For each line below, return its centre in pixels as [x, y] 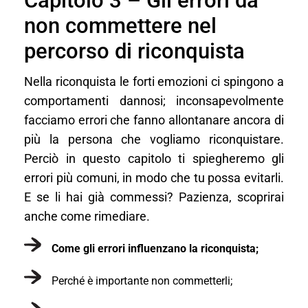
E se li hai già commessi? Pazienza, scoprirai [154, 197]
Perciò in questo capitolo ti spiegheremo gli [154, 158]
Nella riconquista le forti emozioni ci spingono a [154, 81]
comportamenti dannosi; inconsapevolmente [154, 101]
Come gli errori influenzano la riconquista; [155, 248]
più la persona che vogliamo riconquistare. [154, 139]
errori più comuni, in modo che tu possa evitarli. [154, 178]
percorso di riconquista [134, 51]
